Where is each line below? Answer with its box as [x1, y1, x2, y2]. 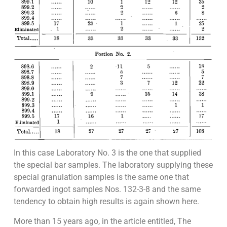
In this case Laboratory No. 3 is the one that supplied [13, 148, 201, 158]
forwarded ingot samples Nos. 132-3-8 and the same [13, 184, 201, 195]
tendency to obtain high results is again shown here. [13, 197, 199, 207]
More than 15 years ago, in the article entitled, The [13, 216, 191, 226]
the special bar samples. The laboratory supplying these [13, 160, 213, 170]
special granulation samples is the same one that [13, 172, 189, 182]
